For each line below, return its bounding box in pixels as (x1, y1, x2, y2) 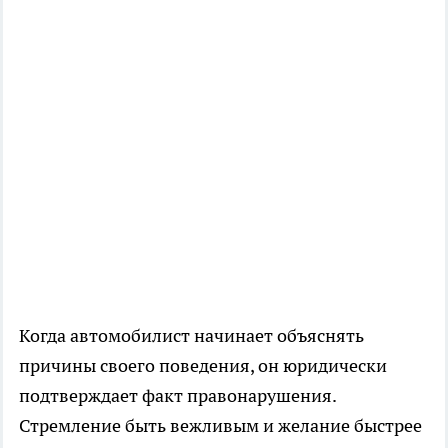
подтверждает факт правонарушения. (19, 384, 336, 408)
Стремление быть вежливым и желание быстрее (19, 414, 422, 438)
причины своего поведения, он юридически (19, 354, 387, 378)
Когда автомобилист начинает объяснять (19, 324, 364, 348)
